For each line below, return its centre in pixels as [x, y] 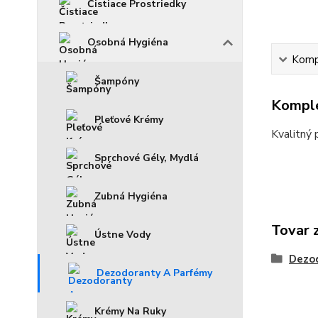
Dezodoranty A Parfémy [154, 273]
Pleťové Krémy [129, 120]
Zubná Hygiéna [131, 196]
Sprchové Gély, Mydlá [147, 158]
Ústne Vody [122, 235]
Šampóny [117, 81]
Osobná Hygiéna [128, 42]
